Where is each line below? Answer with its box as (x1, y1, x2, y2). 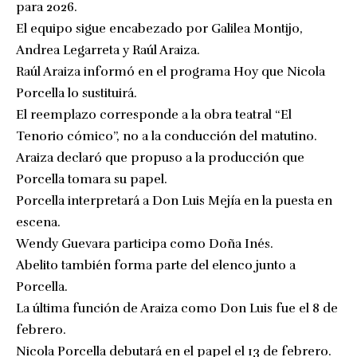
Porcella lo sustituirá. (16, 84, 137, 101)
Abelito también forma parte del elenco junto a (16, 257, 296, 273)
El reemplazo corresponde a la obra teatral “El (16, 106, 292, 123)
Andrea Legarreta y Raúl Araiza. (16, 41, 200, 58)
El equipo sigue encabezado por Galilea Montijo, (16, 20, 303, 37)
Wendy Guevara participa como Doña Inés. (16, 235, 273, 252)
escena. (16, 214, 61, 230)
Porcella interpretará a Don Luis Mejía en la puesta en (16, 192, 332, 209)
